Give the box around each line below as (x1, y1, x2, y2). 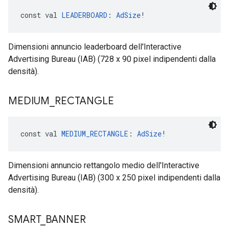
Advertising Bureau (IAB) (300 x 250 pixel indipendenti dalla (8, 173, 220, 182)
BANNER (45, 213, 86, 226)
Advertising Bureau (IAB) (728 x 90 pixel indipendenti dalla (8, 54, 216, 64)
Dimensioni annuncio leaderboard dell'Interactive (8, 42, 181, 52)
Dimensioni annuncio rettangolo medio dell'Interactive (8, 161, 199, 170)
